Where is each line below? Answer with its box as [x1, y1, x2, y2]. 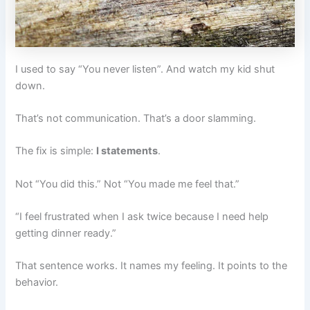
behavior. [15, 276, 59, 289]
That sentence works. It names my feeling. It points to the [15, 259, 288, 273]
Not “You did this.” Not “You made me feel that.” [15, 177, 240, 190]
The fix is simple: [15, 145, 97, 158]
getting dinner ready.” [15, 227, 117, 240]
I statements [96, 145, 158, 158]
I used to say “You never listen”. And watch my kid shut [15, 62, 275, 75]
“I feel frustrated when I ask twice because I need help [15, 210, 269, 224]
